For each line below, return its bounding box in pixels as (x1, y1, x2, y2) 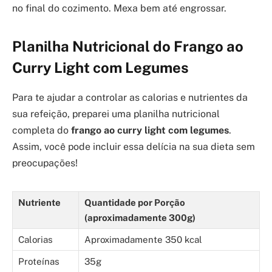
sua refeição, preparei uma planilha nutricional (12, 107, 220, 120)
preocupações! (12, 157, 78, 169)
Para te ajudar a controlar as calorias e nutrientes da (12, 91, 248, 103)
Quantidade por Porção (84, 197, 185, 208)
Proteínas (18, 256, 59, 267)
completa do (12, 124, 71, 136)
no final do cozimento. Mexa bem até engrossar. (12, 2, 226, 14)
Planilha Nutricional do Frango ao (12, 37, 243, 55)
